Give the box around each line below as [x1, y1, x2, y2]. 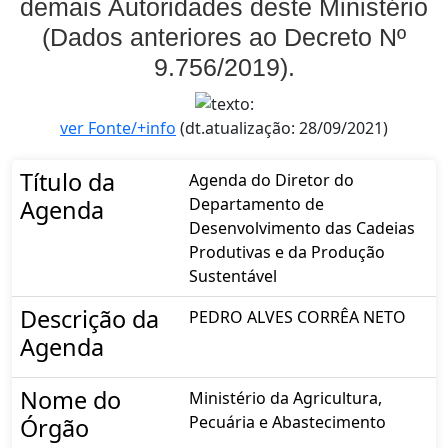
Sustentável [189, 264, 277, 287]
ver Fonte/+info [60, 116, 176, 139]
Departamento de [189, 192, 324, 215]
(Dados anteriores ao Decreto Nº [42, 23, 406, 52]
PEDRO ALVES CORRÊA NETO [189, 305, 406, 328]
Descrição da [20, 302, 159, 335]
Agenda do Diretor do [189, 168, 354, 191]
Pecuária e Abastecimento [189, 410, 386, 433]
